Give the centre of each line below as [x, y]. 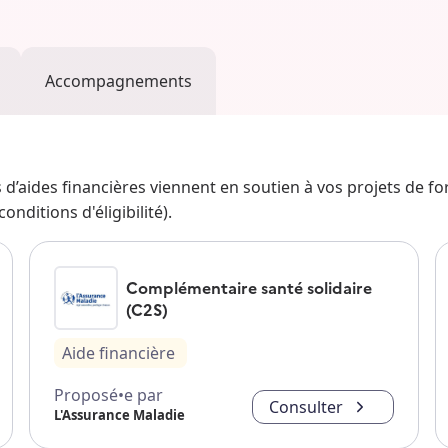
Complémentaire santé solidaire [248, 287]
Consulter [306, 407]
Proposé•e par [108, 395]
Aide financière [118, 353]
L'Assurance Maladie [119, 415]
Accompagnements [118, 81]
